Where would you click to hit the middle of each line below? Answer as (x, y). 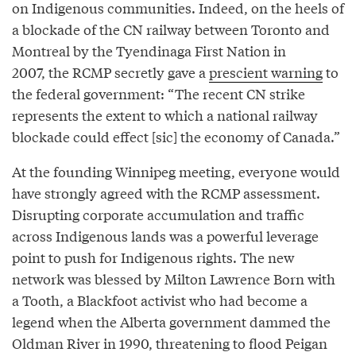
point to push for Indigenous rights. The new (153, 257)
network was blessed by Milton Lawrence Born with (174, 279)
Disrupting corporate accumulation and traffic (158, 215)
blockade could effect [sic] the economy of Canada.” (176, 137)
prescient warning (266, 72)
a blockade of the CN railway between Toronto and (171, 29)
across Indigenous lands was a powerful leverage (165, 236)
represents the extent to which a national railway (165, 115)
